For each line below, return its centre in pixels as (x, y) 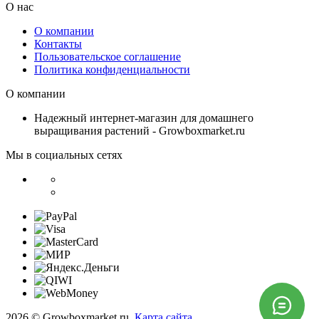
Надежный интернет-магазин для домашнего (144, 118)
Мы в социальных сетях (64, 155)
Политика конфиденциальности (112, 70)
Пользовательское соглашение (108, 57)
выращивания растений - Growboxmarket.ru (140, 131)
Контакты (58, 44)
